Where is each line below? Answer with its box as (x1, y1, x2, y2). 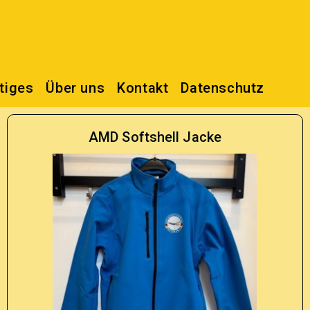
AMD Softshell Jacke (89, 129, 221, 145)
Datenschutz (181, 80, 264, 96)
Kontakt (117, 80, 169, 96)
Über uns (46, 80, 105, 96)
